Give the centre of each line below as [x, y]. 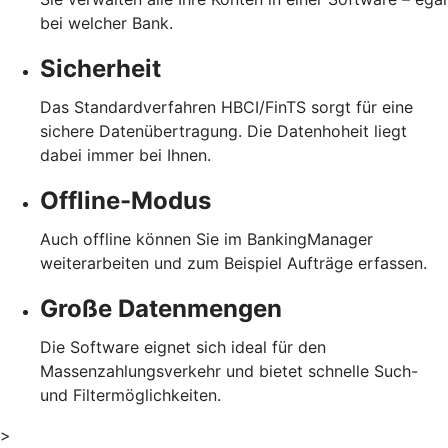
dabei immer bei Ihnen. [125, 154]
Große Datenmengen [161, 308]
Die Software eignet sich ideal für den [183, 346]
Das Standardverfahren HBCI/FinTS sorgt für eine [226, 106]
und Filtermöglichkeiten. [130, 394]
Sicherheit [100, 68]
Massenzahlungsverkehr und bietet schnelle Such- [229, 370]
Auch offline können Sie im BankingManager [206, 238]
